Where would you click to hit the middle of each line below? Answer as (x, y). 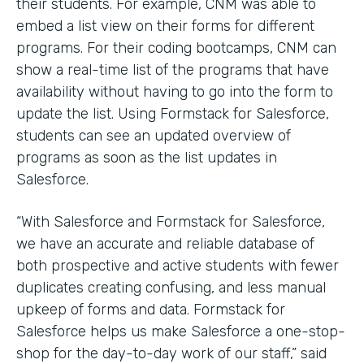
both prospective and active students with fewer (178, 266)
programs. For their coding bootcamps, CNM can (176, 48)
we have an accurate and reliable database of (165, 244)
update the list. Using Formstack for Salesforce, (173, 114)
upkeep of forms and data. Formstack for (151, 310)
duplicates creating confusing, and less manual (171, 288)
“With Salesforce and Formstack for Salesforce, (171, 222)
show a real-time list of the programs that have (173, 70)
